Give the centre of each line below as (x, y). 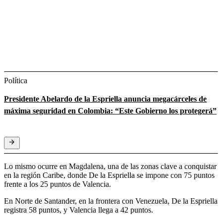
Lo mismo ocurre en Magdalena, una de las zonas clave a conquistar (110, 166)
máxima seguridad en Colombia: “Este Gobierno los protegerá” (110, 111)
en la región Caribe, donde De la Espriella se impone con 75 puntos (109, 175)
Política (16, 80)
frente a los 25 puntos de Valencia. (57, 184)
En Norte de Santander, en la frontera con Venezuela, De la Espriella (111, 201)
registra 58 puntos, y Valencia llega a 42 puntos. (79, 210)
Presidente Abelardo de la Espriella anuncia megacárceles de (105, 99)
